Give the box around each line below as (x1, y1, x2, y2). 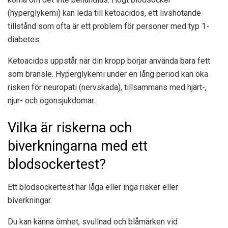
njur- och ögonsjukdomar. (8, 95, 95, 105)
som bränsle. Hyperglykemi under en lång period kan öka (8, 69, 208, 79)
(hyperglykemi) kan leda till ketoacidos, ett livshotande (8, 8, 201, 18)
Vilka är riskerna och (8, 120, 132, 136)
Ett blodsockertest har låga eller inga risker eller (8, 182, 178, 192)
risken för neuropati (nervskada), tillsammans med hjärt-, (8, 82, 207, 92)
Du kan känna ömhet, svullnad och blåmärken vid (8, 216, 178, 226)
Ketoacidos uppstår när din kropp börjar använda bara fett (8, 55, 210, 66)
